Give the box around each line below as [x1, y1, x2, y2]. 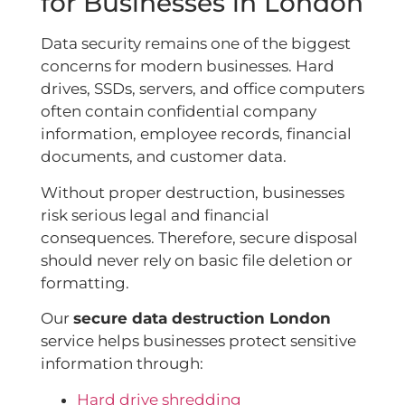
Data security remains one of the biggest [41, 34, 351, 53]
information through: [41, 354, 203, 373]
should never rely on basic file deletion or [41, 250, 353, 269]
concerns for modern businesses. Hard [41, 57, 334, 76]
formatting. [41, 273, 129, 292]
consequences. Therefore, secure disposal [41, 228, 358, 247]
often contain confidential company [41, 102, 316, 121]
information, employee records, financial [41, 125, 352, 144]
